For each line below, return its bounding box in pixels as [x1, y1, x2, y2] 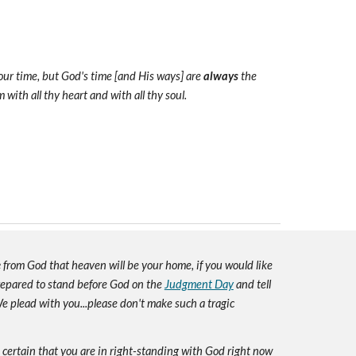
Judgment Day [164, 277, 234, 291]
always [203, 69, 238, 83]
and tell [233, 277, 271, 291]
